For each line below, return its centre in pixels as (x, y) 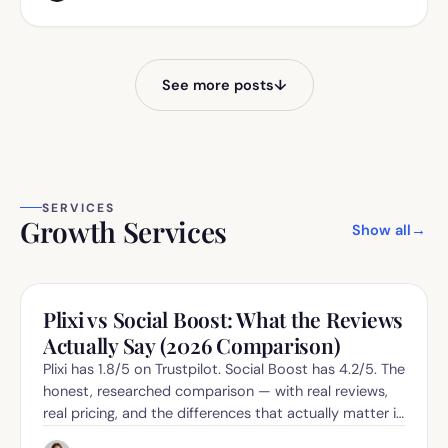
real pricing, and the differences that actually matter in (223, 412)
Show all (381, 229)
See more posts (217, 84)
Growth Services (123, 231)
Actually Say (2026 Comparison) (192, 344)
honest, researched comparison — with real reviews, (215, 390)
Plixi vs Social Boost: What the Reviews (223, 318)
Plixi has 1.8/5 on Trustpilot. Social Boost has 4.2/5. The (224, 368)
